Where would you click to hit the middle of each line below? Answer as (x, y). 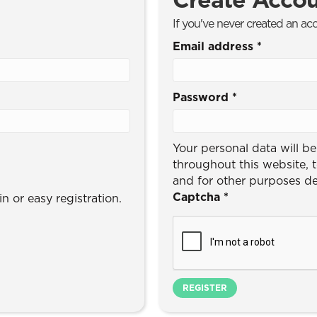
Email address (215, 46)
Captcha (198, 197)
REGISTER (205, 288)
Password (202, 97)
